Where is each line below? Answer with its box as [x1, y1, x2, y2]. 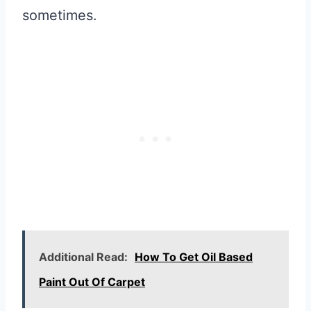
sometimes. [22, 7, 97, 24]
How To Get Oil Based [135, 250, 253, 264]
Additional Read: [39, 250, 128, 264]
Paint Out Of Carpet [39, 275, 145, 289]
